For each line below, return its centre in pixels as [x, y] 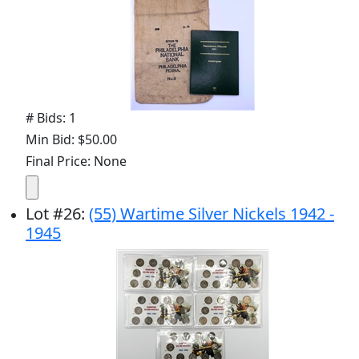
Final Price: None [76, 161]
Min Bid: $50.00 [71, 139]
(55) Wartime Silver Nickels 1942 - [212, 213]
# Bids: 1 [51, 117]
